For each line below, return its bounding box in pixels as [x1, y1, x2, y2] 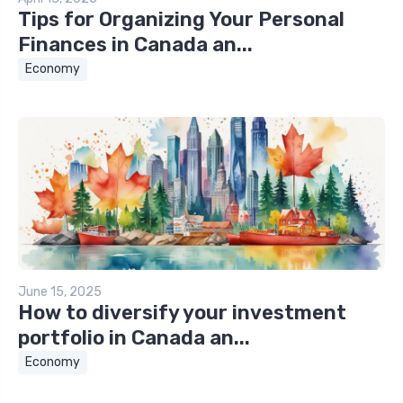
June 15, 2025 [18, 284, 102, 300]
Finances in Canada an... [18, 32, 253, 58]
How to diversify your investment [18, 300, 346, 326]
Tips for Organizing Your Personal [18, 7, 345, 32]
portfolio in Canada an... [18, 326, 250, 351]
